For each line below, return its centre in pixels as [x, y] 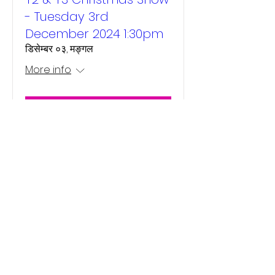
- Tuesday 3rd [67, 17]
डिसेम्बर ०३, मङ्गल [59, 49]
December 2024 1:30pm [94, 34]
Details [98, 109]
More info [48, 70]
